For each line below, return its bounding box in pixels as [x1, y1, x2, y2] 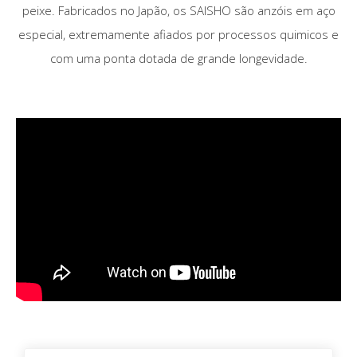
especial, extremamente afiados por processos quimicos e [18, 25, 339, 42]
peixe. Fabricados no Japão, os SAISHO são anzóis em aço [22, 2, 335, 18]
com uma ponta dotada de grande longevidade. [49, 49, 308, 66]
